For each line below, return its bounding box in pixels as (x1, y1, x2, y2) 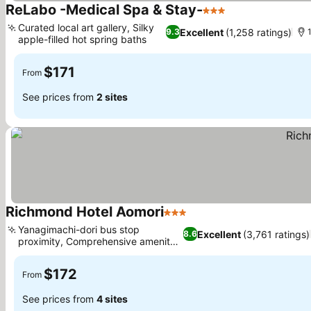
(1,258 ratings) (225, 26, 292, 38)
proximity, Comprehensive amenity (18, 235, 176, 247)
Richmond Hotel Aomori (6, 203, 164, 220)
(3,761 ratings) (242, 228, 310, 240)
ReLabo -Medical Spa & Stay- (6, 1, 203, 18)
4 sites (96, 292, 128, 305)
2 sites (96, 90, 128, 103)
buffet (18, 247, 46, 259)
